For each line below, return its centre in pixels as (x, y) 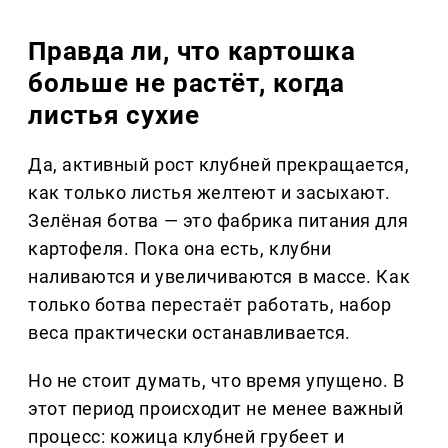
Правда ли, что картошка (192, 50)
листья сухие (114, 114)
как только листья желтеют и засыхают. (209, 192)
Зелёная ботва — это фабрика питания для (218, 220)
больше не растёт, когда (186, 82)
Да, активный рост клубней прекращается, (219, 164)
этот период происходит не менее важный (216, 408)
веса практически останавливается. (189, 332)
